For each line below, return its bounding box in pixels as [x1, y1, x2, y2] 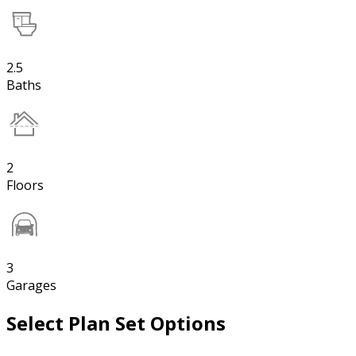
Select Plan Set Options [6, 309, 226, 336]
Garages [6, 276, 56, 294]
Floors [6, 176, 44, 194]
